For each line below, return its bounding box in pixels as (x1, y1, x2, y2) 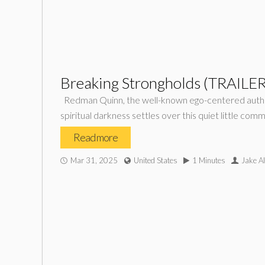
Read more (73, 131, 118, 144)
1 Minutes (192, 156, 225, 165)
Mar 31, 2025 (70, 156, 118, 165)
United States (134, 156, 177, 165)
